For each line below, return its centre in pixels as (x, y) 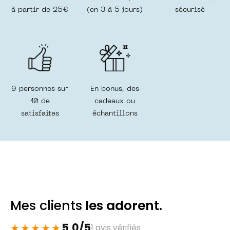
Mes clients (46, 205)
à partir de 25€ (40, 10)
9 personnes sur (40, 89)
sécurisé (190, 10)
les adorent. (122, 205)
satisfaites (40, 113)
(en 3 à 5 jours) (115, 10)
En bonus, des (115, 89)
